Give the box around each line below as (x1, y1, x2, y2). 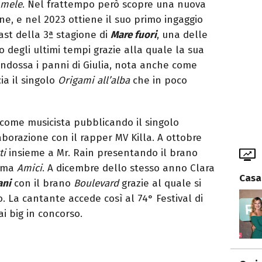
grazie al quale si (122, 177, 201, 189)
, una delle (157, 28, 208, 41)
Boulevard (74, 177, 122, 189)
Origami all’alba (58, 74, 133, 87)
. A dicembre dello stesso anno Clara (42, 161, 215, 174)
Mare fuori (111, 28, 157, 41)
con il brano (11, 177, 74, 189)
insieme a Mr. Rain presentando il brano (6, 146, 198, 159)
